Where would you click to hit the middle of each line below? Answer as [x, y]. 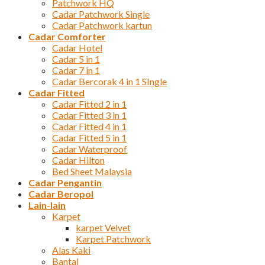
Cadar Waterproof [90, 149]
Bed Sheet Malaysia [92, 172]
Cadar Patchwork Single [101, 14]
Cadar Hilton [78, 160]
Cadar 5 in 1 [76, 59]
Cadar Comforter [67, 37]
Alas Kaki [71, 250]
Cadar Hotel [77, 48]
